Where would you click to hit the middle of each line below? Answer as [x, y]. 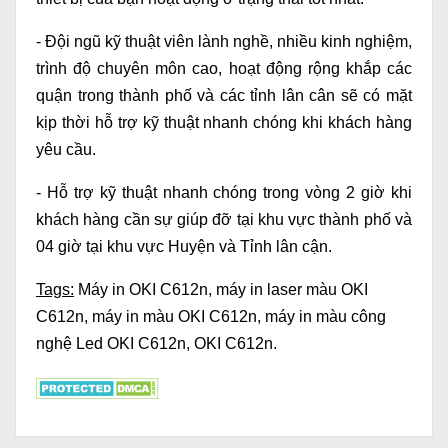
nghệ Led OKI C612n [111, 344]
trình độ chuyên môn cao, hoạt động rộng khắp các [224, 69]
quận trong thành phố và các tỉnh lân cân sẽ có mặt [224, 96]
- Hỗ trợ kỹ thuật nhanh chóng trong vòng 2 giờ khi [224, 193]
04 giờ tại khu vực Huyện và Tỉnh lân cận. [184, 247]
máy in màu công [325, 317]
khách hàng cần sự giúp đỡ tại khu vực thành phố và [224, 220]
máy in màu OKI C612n [174, 317]
